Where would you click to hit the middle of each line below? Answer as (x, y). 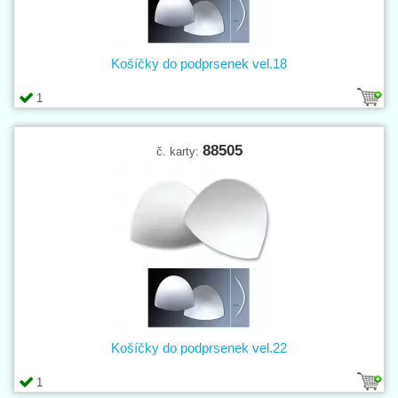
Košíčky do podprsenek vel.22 (199, 347)
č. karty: (179, 151)
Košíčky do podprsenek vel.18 (199, 63)
